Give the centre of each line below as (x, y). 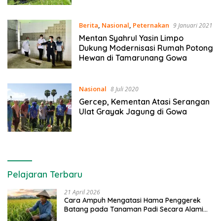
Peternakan (151, 25)
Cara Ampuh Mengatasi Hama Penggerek (132, 201)
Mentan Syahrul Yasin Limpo (131, 38)
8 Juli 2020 (124, 89)
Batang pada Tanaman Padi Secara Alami (134, 209)
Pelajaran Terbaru (45, 175)
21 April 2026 (82, 192)
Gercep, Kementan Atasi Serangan (144, 101)
